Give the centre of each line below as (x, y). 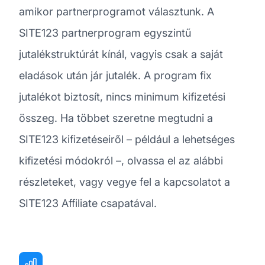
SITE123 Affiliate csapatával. (88, 203)
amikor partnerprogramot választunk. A (117, 11)
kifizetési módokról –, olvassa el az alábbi (121, 160)
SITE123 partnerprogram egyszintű (105, 33)
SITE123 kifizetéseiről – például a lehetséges (127, 139)
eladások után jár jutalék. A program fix (115, 75)
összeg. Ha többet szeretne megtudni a (116, 118)
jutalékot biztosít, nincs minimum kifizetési (122, 96)
